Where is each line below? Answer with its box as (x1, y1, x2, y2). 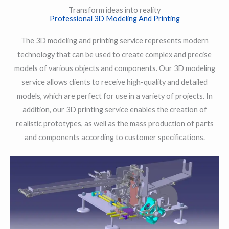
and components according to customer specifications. (24, 133, 205, 142)
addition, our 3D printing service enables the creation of (22, 105, 207, 114)
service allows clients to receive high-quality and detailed (21, 78, 208, 87)
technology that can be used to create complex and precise (17, 50, 212, 59)
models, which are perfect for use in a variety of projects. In (16, 91, 213, 101)
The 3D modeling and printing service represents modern (20, 36, 209, 45)
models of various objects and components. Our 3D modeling (14, 64, 215, 73)
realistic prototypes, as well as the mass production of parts (15, 119, 214, 128)
